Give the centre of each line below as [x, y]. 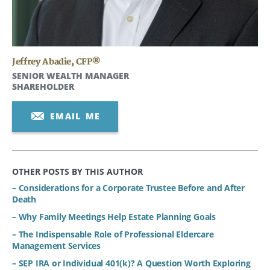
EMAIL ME [75, 116]
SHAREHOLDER [43, 86]
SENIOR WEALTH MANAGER [71, 75]
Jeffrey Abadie [42, 61]
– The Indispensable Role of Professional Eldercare [113, 234]
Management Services [57, 245]
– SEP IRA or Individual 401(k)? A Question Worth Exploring [131, 263]
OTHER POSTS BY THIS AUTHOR [77, 171]
